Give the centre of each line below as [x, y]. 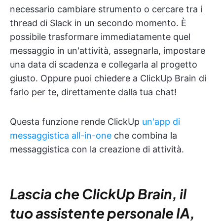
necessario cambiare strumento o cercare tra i [106, 9]
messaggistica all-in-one [61, 135]
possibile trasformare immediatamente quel [100, 37]
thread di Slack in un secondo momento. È [98, 23]
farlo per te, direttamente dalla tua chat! [93, 92]
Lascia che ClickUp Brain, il [98, 194]
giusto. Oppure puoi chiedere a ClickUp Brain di [108, 78]
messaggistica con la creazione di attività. [97, 149]
